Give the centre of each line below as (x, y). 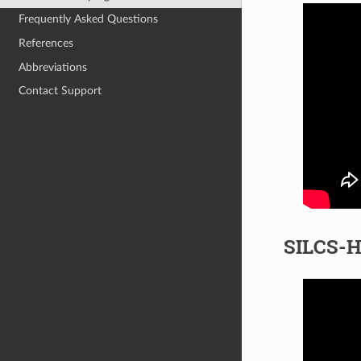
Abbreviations (53, 67)
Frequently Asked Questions (89, 19)
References (46, 43)
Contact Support (60, 91)
